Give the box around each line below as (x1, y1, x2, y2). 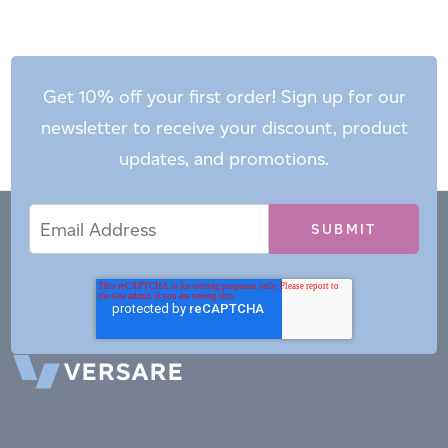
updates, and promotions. (119, 148, 329, 170)
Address (21, 227, 75, 245)
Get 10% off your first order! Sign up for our (42, 86, 406, 108)
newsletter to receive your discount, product (40, 117, 408, 139)
